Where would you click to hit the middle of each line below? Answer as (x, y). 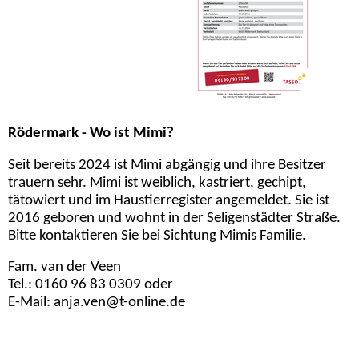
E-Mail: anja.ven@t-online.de (98, 303)
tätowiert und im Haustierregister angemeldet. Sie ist (169, 200)
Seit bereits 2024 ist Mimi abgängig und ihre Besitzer (167, 165)
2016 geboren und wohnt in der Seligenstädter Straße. (174, 218)
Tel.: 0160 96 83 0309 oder (92, 285)
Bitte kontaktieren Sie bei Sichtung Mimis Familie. (157, 236)
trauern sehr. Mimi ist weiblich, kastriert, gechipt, (157, 183)
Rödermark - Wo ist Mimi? (91, 133)
